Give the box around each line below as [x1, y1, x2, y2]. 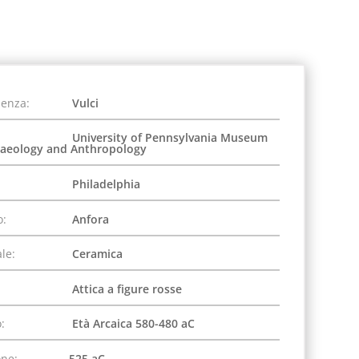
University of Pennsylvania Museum [68, 130, 268, 146]
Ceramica [68, 246, 123, 262]
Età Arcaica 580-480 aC [68, 316, 195, 332]
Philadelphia [68, 175, 140, 192]
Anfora [68, 211, 109, 227]
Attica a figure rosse [68, 280, 182, 296]
